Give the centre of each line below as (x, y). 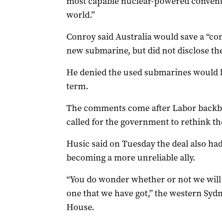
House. (80, 207)
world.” (80, 15)
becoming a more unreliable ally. (131, 158)
